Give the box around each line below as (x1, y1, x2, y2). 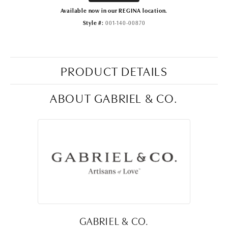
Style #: (82, 18, 104, 26)
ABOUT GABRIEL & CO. (50, 89, 178, 106)
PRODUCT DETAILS (60, 62, 168, 79)
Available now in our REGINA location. (60, 6, 168, 14)
